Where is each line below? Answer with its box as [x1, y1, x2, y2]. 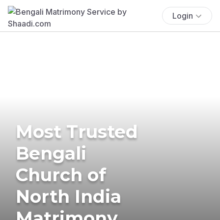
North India [16, 185, 121, 207]
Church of [16, 164, 106, 186]
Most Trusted [16, 120, 138, 142]
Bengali [16, 142, 86, 164]
